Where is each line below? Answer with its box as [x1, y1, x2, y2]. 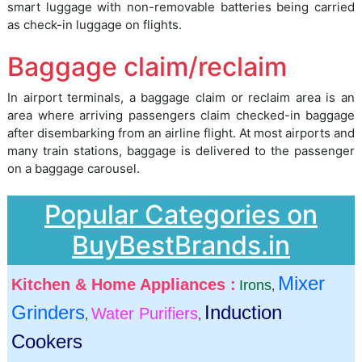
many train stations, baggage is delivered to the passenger [7, 143, 355, 159]
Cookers [11, 330, 82, 353]
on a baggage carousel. [7, 161, 140, 177]
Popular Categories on [44, 199, 318, 231]
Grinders [11, 301, 85, 324]
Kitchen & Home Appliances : [11, 276, 236, 294]
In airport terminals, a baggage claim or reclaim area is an [7, 90, 355, 106]
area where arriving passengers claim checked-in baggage [7, 107, 355, 124]
